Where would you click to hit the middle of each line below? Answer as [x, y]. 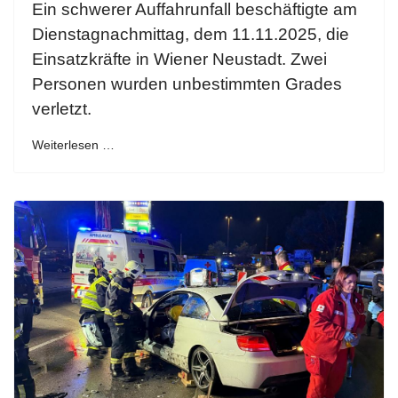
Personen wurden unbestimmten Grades [187, 84]
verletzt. [62, 108]
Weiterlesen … [73, 144]
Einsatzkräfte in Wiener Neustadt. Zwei [179, 59]
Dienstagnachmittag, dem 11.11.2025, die [191, 34]
